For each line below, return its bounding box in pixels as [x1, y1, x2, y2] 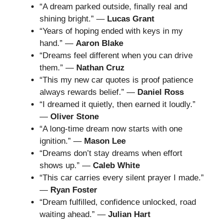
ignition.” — [40, 136, 84, 146]
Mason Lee [84, 136, 126, 146]
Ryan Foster [50, 185, 97, 195]
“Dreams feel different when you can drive [40, 50, 193, 60]
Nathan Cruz [76, 63, 125, 72]
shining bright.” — [40, 14, 107, 23]
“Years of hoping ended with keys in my [40, 26, 183, 36]
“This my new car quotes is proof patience [40, 75, 193, 85]
